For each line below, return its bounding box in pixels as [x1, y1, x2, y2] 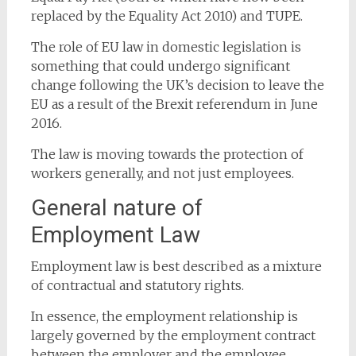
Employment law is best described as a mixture [30, 258, 322, 274]
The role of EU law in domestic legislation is [30, 39, 301, 55]
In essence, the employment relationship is [30, 308, 298, 324]
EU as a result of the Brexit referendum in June [30, 96, 318, 112]
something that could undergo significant [30, 58, 290, 74]
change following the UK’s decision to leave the [30, 77, 324, 93]
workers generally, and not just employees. [30, 165, 294, 181]
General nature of [30, 195, 203, 221]
